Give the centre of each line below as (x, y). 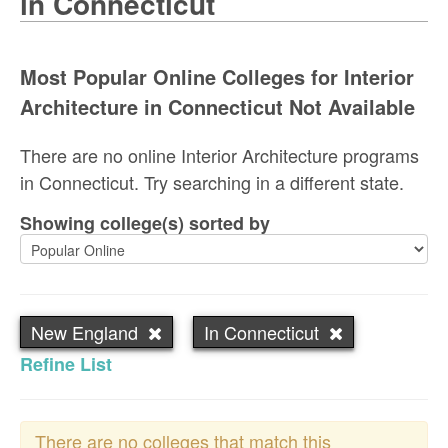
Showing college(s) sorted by (150, 222)
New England (84, 331)
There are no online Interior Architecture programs (219, 154)
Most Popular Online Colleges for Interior (217, 76)
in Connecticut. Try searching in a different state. (212, 181)
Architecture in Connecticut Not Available (217, 106)
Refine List (66, 363)
